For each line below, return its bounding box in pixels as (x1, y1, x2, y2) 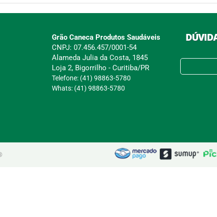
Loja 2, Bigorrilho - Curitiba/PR (52, 63, 150, 72)
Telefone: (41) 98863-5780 (52, 74, 131, 82)
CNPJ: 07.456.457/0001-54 (52, 43, 137, 52)
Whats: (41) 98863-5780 (52, 84, 125, 92)
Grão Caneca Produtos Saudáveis (52, 32, 161, 42)
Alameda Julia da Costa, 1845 (52, 53, 148, 62)
